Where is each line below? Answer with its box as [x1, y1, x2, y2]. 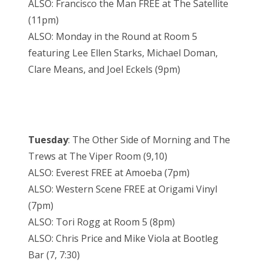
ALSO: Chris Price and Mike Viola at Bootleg [28, 231, 218, 245]
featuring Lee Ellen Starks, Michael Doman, [28, 46, 218, 59]
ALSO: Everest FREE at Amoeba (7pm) [28, 166, 190, 179]
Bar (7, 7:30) [28, 248, 80, 261]
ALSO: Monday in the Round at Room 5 [28, 29, 197, 43]
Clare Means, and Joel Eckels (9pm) [28, 62, 180, 76]
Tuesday [28, 133, 68, 146]
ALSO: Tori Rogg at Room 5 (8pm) [28, 215, 175, 228]
